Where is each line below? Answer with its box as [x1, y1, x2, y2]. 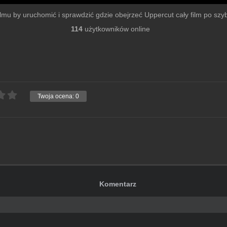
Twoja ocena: [37, 93, 75, 100]
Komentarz [99, 180, 137, 188]
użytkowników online [83, 25, 150, 33]
